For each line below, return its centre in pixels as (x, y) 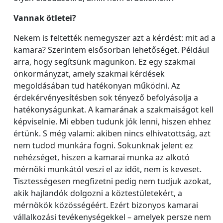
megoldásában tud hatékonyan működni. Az (97, 86)
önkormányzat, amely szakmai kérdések (89, 74)
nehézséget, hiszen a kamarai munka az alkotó (102, 157)
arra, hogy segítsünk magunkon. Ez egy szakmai (104, 62)
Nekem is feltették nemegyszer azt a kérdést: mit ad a (114, 38)
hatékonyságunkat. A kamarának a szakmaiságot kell (113, 110)
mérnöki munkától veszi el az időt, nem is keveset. (108, 169)
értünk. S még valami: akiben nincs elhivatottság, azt (112, 133)
